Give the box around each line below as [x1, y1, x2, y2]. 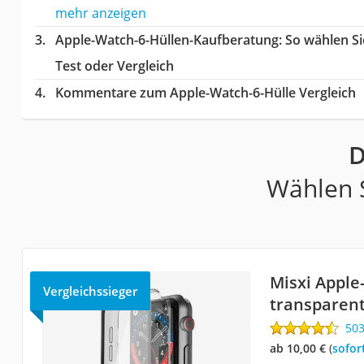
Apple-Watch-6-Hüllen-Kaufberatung [54, 31, 279, 49]
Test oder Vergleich [54, 57, 174, 75]
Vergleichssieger [42, 283, 137, 299]
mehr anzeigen [54, 4, 146, 22]
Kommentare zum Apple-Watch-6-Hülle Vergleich [54, 84, 356, 102]
